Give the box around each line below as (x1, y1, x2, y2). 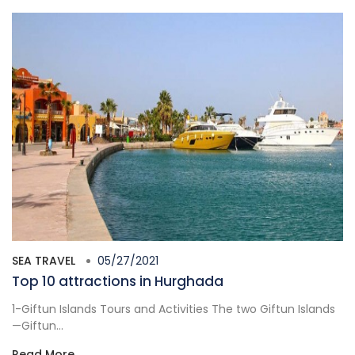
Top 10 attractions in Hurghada (12, 272, 223, 292)
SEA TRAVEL (12, 253, 75, 269)
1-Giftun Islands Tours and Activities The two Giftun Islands (12, 301, 335, 318)
